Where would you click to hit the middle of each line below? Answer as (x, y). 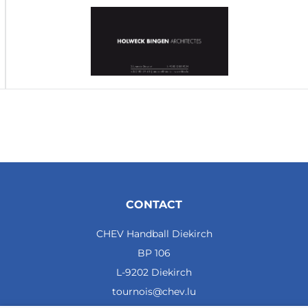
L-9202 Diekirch (154, 272)
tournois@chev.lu (154, 291)
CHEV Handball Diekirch (154, 233)
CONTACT (154, 204)
